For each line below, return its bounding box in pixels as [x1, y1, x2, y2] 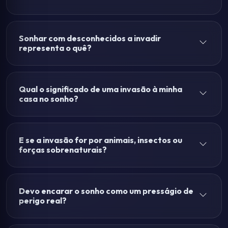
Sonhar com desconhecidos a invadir [19, 33, 161, 43]
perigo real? [19, 195, 67, 206]
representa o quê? [19, 43, 92, 53]
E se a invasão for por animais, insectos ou [19, 135, 182, 145]
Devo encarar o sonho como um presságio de [19, 186, 193, 196]
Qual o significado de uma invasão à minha [19, 84, 182, 94]
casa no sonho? [19, 94, 78, 104]
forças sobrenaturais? [19, 145, 107, 155]
